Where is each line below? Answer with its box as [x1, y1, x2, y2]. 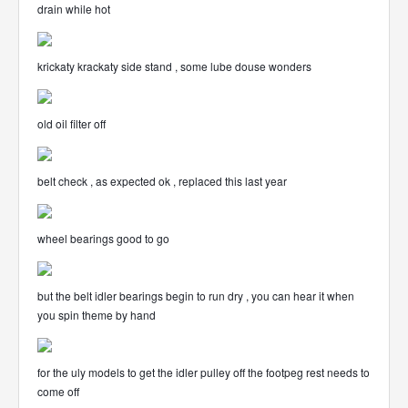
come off [37, 383, 79, 399]
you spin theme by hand [37, 307, 156, 322]
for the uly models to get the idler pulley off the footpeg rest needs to [37, 364, 370, 380]
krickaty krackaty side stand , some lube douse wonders [37, 58, 311, 74]
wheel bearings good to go [37, 230, 169, 246]
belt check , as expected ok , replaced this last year [37, 173, 287, 189]
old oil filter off [37, 116, 106, 131]
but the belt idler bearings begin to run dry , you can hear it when [37, 288, 354, 303]
